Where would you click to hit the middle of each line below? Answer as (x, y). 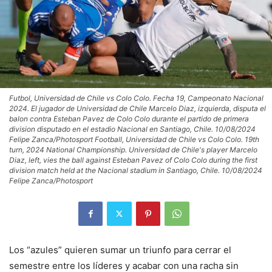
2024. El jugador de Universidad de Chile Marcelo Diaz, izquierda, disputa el (138, 108)
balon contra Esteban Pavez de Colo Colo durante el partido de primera (129, 118)
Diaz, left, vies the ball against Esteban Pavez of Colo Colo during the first (133, 160)
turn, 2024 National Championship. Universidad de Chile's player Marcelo (133, 149)
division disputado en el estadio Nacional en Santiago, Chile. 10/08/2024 (132, 129)
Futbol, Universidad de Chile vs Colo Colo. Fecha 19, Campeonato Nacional (136, 98)
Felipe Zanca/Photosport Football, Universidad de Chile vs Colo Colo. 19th (134, 139)
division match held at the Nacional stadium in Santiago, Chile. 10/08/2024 (136, 170)
